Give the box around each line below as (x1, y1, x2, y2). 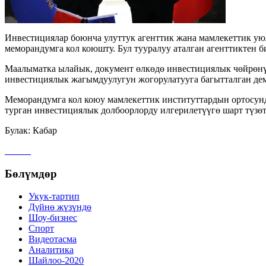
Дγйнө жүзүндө (28, 202, 91, 213)
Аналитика (28, 245, 74, 255)
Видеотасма (28, 234, 77, 245)
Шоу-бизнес (28, 213, 77, 223)
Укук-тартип (28, 191, 80, 202)
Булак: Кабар (5, 125, 57, 135)
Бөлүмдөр (5, 167, 57, 180)
